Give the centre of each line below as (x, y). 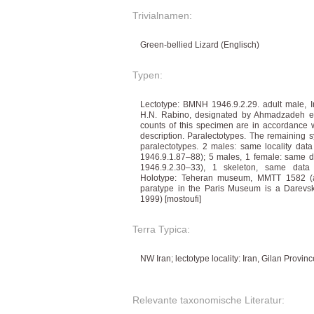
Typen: (148, 75)
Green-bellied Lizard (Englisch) (200, 45)
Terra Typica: (161, 230)
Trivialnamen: (162, 16)
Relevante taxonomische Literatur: (209, 300)
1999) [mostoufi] (171, 199)
